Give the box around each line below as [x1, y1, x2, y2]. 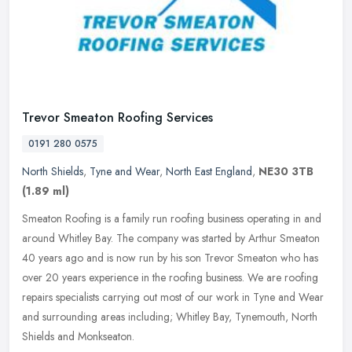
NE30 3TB [258, 163, 313, 179]
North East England [166, 163, 252, 179]
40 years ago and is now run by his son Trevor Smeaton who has [22, 249, 318, 266]
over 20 [22, 269, 59, 285]
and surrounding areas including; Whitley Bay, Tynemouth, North [22, 308, 317, 324]
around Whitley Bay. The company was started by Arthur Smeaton [22, 229, 320, 246]
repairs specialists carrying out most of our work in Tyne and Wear [22, 288, 324, 305]
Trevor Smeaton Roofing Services [22, 108, 213, 126]
